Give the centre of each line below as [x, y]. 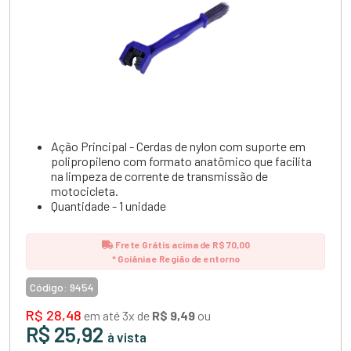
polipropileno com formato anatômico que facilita [181, 161]
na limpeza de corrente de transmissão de [159, 175]
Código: [49, 287]
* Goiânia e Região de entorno [175, 258]
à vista [127, 337]
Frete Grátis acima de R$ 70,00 [181, 244]
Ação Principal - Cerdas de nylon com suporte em [178, 146]
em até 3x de [117, 315]
